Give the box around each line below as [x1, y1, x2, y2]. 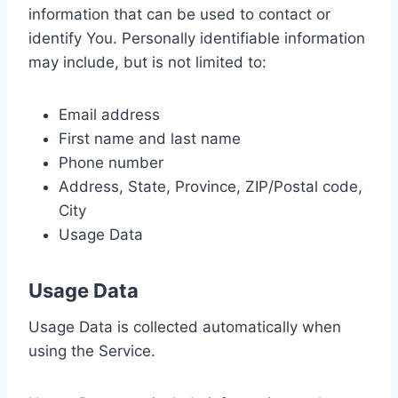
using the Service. [28, 342, 155, 360]
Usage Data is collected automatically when [28, 318, 341, 336]
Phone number [59, 154, 163, 171]
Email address [59, 106, 160, 123]
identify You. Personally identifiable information [28, 29, 365, 47]
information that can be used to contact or [28, 5, 330, 23]
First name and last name [59, 130, 241, 147]
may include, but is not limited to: [28, 53, 267, 71]
